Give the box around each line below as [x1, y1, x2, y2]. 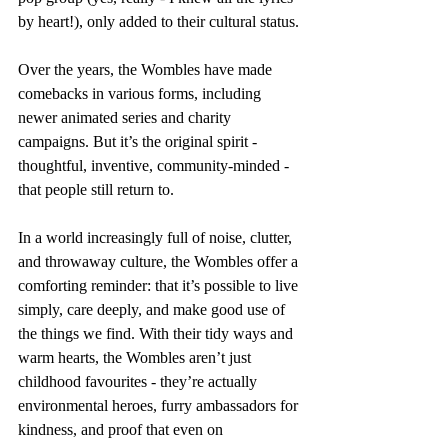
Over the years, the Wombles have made [18, 61, 276, 78]
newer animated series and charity [18, 109, 235, 126]
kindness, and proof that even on [18, 421, 227, 438]
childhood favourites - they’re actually [18, 373, 261, 390]
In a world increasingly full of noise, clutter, [18, 229, 296, 246]
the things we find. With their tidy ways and [18, 325, 297, 342]
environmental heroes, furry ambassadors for [18, 397, 302, 414]
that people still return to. [18, 181, 174, 198]
